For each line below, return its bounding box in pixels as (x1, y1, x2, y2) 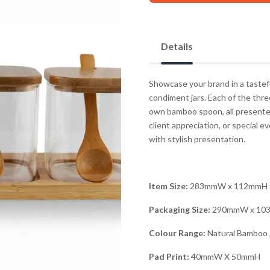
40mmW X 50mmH (189, 251, 260, 262)
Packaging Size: (148, 204, 210, 215)
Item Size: (148, 181, 188, 192)
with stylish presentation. (148, 134, 245, 145)
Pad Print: (148, 251, 189, 262)
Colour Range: (148, 228, 206, 239)
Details (160, 40, 193, 52)
